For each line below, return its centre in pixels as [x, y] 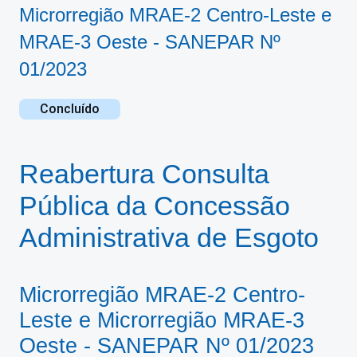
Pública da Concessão [155, 206]
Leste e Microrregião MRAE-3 [162, 320]
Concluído [70, 109]
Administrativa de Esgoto [169, 237]
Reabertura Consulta [144, 174]
